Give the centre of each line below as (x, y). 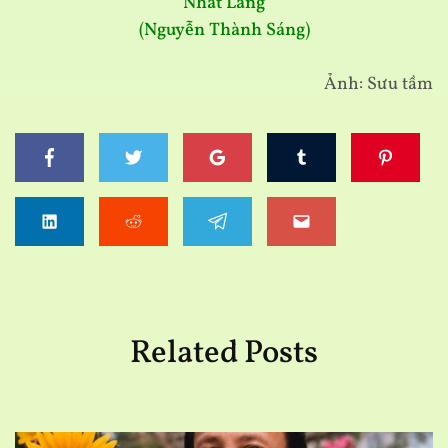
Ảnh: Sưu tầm (378, 85)
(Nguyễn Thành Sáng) (224, 31)
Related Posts (224, 354)
